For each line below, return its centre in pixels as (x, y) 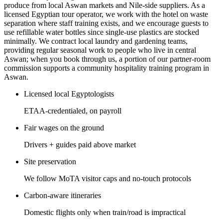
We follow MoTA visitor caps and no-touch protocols (108, 179)
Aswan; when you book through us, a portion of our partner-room (107, 59)
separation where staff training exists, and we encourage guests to (106, 23)
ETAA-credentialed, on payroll (73, 111)
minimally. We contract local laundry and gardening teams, (96, 41)
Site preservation (50, 162)
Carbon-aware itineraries (62, 196)
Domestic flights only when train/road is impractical (105, 213)
